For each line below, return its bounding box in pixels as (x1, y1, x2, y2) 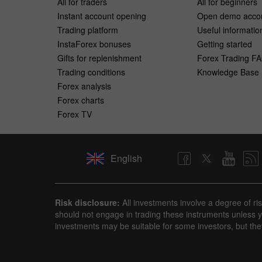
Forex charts (57, 94, 104, 106)
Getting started (196, 37, 252, 50)
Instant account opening (57, 9, 146, 22)
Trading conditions (57, 65, 125, 78)
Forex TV (57, 108, 92, 120)
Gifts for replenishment (57, 51, 142, 64)
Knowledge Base (196, 65, 259, 78)
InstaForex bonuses (57, 37, 131, 50)
